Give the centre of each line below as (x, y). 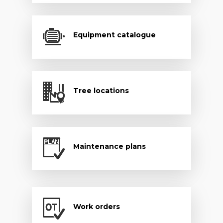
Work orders (96, 207)
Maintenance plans (109, 147)
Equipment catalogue (114, 35)
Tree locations (101, 91)
